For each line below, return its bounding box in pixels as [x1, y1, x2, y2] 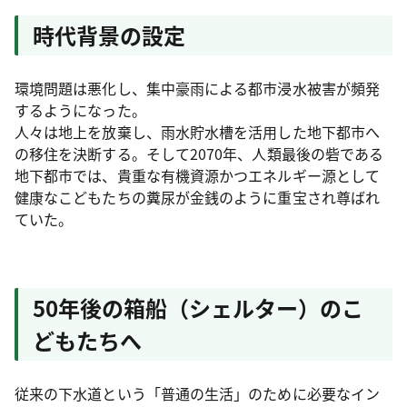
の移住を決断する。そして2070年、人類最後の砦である [15, 143, 384, 164]
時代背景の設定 [33, 19, 185, 51]
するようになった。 [15, 99, 146, 121]
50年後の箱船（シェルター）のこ [33, 292, 363, 323]
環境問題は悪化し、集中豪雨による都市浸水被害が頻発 [15, 77, 380, 99]
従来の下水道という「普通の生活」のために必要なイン [15, 382, 380, 404]
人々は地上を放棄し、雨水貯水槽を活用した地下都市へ [15, 121, 380, 143]
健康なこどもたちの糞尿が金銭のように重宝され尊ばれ [15, 186, 380, 208]
